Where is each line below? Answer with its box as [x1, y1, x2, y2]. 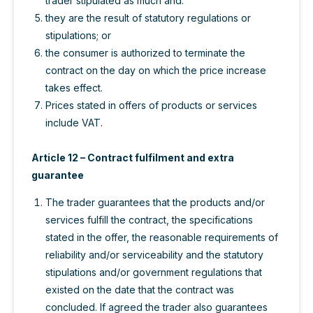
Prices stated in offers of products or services [45, 99, 257, 111]
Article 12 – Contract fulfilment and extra [31, 151, 234, 163]
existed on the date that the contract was [45, 284, 234, 296]
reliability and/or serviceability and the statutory [45, 249, 263, 261]
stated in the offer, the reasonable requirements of [45, 231, 278, 244]
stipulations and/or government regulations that [45, 266, 262, 279]
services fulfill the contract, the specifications [45, 214, 253, 226]
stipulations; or [45, 29, 111, 41]
